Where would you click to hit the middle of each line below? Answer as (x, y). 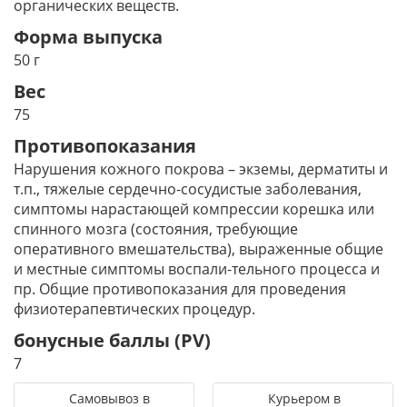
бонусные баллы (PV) (112, 340)
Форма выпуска (88, 37)
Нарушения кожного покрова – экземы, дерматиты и (201, 169)
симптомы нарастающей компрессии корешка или (194, 209)
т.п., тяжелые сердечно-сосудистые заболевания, (188, 189)
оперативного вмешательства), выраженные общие (199, 249)
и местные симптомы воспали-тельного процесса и (197, 269)
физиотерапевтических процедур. (134, 309)
